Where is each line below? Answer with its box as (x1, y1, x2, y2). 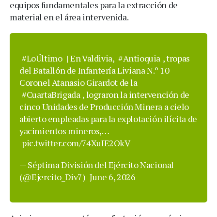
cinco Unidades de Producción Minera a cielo (19, 100, 189, 112)
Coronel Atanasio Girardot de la (19, 76, 138, 88)
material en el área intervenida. (10, 11, 129, 23)
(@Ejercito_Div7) (19, 170, 88, 183)
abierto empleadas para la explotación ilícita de (19, 112, 197, 124)
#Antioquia (118, 52, 161, 64)
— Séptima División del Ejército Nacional (19, 158, 174, 170)
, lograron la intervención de (82, 88, 189, 100)
